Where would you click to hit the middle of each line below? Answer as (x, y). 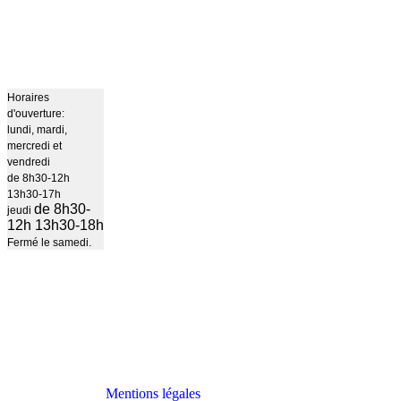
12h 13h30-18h (55, 225)
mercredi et (34, 146)
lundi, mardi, (37, 130)
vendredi (29, 162)
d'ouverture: (36, 114)
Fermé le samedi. (49, 243)
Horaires (28, 98)
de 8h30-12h (38, 178)
